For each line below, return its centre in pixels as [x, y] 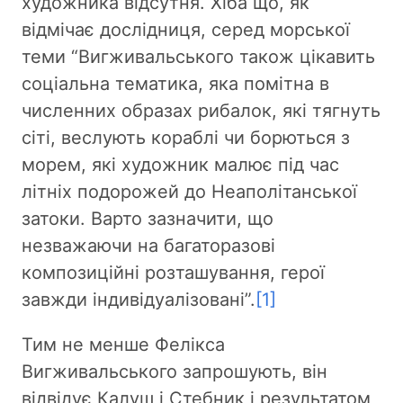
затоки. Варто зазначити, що [148, 219]
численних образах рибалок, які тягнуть [201, 111]
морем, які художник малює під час [180, 165]
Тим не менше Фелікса [123, 345]
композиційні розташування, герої [173, 273]
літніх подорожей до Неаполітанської [189, 192]
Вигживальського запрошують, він [175, 372]
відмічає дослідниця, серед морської [186, 30]
